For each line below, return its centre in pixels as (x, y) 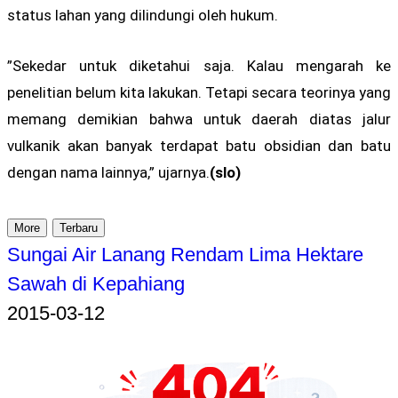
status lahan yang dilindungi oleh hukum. (143, 16)
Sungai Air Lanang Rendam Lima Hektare (185, 254)
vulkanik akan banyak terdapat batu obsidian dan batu (199, 146)
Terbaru (79, 227)
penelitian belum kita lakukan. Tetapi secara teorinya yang (199, 93)
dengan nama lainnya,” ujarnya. (108, 173)
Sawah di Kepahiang (96, 283)
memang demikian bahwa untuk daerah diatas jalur (199, 119)
